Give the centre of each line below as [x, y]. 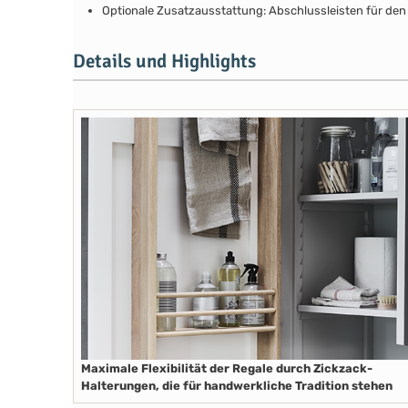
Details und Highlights [164, 61]
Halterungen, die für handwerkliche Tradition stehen [237, 385]
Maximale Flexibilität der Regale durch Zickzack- [227, 368]
